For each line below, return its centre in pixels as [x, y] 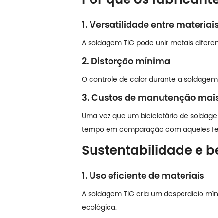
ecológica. [99, 207]
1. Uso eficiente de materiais [143, 175]
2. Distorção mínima [126, 61]
